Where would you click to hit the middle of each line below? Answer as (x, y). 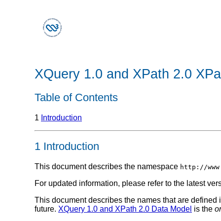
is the (203, 209)
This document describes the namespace (107, 166)
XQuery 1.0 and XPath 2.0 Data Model (125, 209)
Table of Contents (76, 97)
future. (46, 209)
